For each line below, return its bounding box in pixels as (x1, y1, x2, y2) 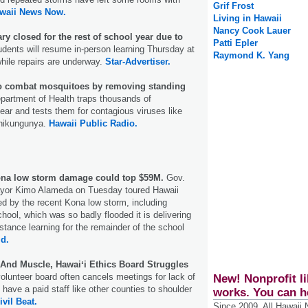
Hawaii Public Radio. (49, 118, 137, 129)
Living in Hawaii (213, 13, 282, 24)
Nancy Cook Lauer (213, 25, 291, 36)
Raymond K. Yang (213, 50, 289, 61)
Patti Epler (213, 38, 258, 49)
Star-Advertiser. (105, 56, 170, 67)
